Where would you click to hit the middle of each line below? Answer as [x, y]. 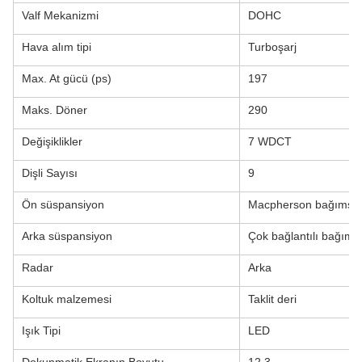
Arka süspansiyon [67, 236]
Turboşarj [272, 46]
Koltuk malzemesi [67, 299]
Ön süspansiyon [63, 204]
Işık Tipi [41, 330]
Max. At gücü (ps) [67, 78]
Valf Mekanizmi [60, 15]
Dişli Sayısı [50, 173]
